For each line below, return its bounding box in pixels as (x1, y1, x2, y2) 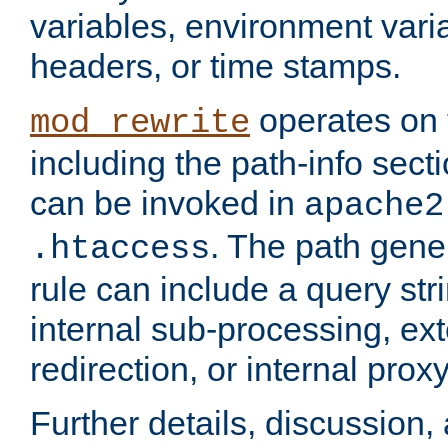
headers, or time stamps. (30, 47, 401, 86)
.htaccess (30, 230, 210, 269)
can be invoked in (30, 184, 304, 223)
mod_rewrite (30, 104, 250, 143)
